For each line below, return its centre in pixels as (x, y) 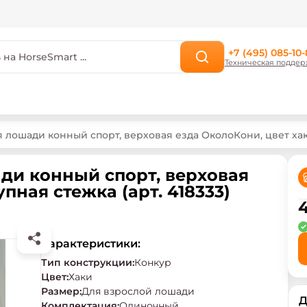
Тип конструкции (87, 262)
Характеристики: (91, 244)
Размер (60, 291)
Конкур (153, 262)
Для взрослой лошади (138, 291)
